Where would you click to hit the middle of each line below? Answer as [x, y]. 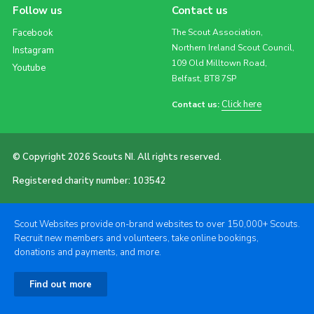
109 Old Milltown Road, [219, 63]
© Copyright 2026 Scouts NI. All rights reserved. [117, 157]
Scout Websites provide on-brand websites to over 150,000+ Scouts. [157, 224]
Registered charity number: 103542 [89, 180]
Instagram [33, 50]
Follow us [37, 10]
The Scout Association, [217, 32]
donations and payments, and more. [88, 252]
